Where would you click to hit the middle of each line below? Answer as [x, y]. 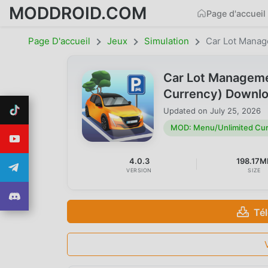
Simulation [167, 41]
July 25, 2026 [235, 110]
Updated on [187, 110]
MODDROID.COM [78, 13]
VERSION [139, 170]
